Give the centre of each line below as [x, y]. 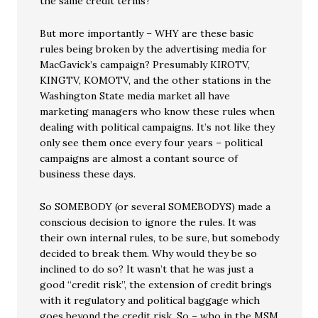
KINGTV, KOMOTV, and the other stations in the [156, 80]
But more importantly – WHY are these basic [147, 33]
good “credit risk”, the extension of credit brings [156, 285]
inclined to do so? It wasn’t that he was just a [147, 269]
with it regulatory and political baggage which [150, 300]
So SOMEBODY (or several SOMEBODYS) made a [155, 207]
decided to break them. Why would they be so [149, 253]
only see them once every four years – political [152, 143]
